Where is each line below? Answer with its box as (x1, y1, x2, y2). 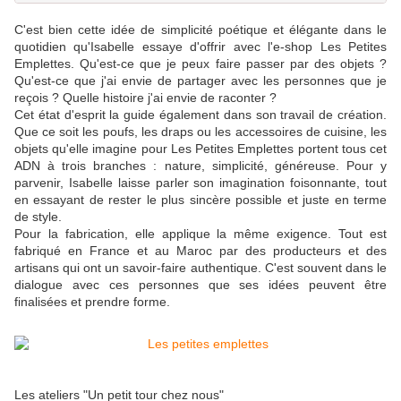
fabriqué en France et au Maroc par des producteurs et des (14, 243, 387, 258)
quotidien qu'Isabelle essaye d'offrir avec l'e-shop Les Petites (14, 38, 387, 54)
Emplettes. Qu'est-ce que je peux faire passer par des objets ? (14, 55, 387, 71)
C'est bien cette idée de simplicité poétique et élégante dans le (14, 21, 387, 37)
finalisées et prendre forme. (14, 294, 170, 309)
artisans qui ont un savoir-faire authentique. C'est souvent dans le (14, 260, 387, 275)
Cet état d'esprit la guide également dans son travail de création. (14, 107, 387, 122)
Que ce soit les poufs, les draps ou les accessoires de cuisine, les (14, 124, 387, 139)
